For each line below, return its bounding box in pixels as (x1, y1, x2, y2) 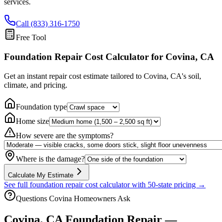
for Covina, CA (149, 52, 214, 62)
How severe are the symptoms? (16, 131, 113, 140)
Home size (16, 116, 49, 125)
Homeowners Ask (72, 194, 130, 203)
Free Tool (16, 33, 46, 42)
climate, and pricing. (4, 80, 67, 89)
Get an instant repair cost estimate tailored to (4, 71, 144, 80)
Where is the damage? (16, 154, 85, 163)
